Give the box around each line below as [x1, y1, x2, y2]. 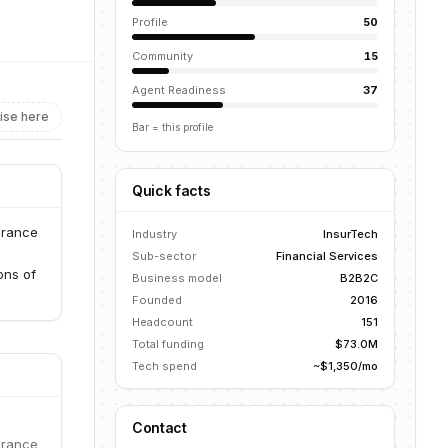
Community [132, 49, 193, 63]
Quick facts [132, 182, 211, 199]
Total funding [132, 337, 204, 351]
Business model [132, 271, 222, 285]
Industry [132, 227, 177, 241]
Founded [132, 293, 182, 307]
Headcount [132, 315, 193, 329]
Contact [132, 419, 187, 436]
